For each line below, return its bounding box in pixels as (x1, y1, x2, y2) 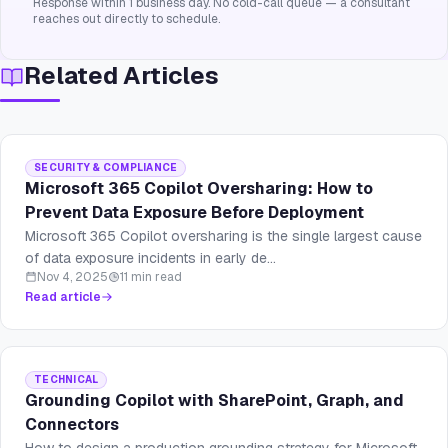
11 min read (120, 269, 182, 286)
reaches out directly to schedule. (33, 11, 220, 28)
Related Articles (24, 60, 219, 92)
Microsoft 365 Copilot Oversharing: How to (25, 178, 373, 200)
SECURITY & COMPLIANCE (34, 161, 178, 175)
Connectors (25, 414, 119, 436)
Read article (25, 289, 101, 306)
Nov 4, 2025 (37, 269, 108, 286)
